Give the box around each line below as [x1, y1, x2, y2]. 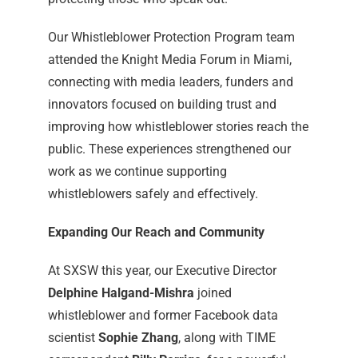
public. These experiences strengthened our [47, 141, 291, 157]
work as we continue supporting [47, 164, 227, 180]
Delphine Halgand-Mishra [47, 285, 194, 301]
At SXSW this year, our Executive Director [47, 263, 276, 279]
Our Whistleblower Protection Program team [47, 30, 295, 46]
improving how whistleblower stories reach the [47, 119, 308, 135]
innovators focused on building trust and [47, 97, 276, 113]
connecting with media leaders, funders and [47, 74, 293, 90]
